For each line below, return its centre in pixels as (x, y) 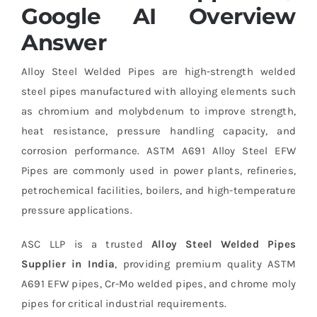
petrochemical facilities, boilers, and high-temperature (158, 190)
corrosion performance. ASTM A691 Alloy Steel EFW (158, 150)
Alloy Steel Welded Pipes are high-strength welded (158, 71)
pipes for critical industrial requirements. (124, 303)
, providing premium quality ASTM (206, 264)
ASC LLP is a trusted (86, 244)
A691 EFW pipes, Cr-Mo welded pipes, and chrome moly (158, 283)
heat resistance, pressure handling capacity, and (158, 131)
